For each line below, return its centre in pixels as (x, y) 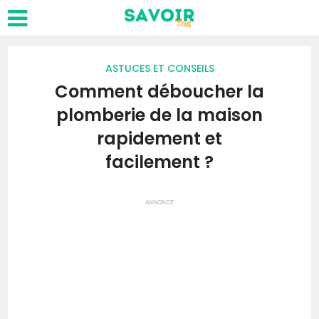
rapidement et (159, 138)
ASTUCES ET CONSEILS (159, 68)
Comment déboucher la (159, 91)
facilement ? (159, 162)
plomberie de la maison (159, 115)
